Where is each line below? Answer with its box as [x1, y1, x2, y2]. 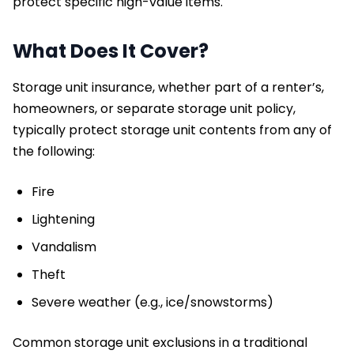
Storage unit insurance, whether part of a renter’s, [13, 77, 324, 96]
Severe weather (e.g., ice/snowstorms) [32, 292, 277, 311]
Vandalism [32, 237, 100, 256]
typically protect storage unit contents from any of [13, 120, 332, 139]
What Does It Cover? [13, 37, 213, 64]
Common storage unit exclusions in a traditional [13, 333, 307, 352]
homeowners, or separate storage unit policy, [13, 99, 296, 118]
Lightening [32, 209, 98, 228]
